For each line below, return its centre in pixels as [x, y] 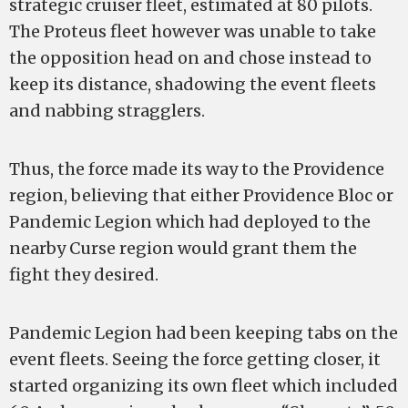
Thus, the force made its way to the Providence [197, 169]
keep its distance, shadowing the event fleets [193, 84]
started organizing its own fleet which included [204, 386]
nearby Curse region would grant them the [183, 248]
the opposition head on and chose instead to [190, 58]
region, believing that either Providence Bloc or [201, 195]
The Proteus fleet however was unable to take [193, 31]
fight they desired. [84, 275]
